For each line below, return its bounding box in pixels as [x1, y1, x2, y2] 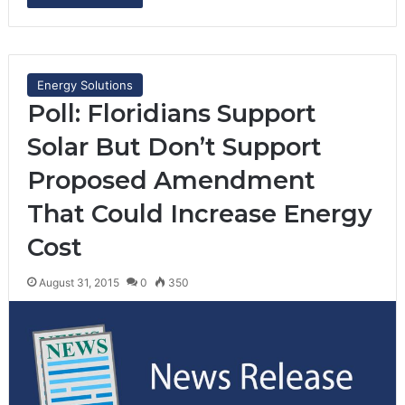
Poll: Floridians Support [26, 98, 316, 128]
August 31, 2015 [38, 275, 119, 289]
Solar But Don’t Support [26, 131, 322, 162]
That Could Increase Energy [26, 198, 372, 229]
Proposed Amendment [26, 165, 316, 195]
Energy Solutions [36, 77, 133, 92]
